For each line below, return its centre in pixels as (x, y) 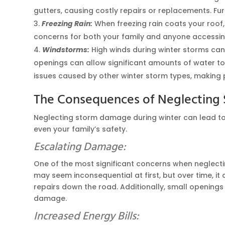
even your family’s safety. (81, 129)
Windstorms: (66, 49)
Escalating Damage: (80, 147)
